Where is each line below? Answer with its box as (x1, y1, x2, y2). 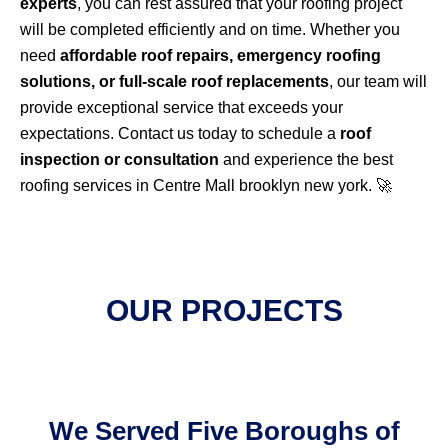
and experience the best (219, 151, 393, 169)
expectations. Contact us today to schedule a (20, 125, 340, 143)
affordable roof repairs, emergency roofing (60, 47, 381, 65)
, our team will (329, 73, 427, 91)
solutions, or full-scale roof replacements (20, 73, 329, 91)
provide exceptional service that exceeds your (20, 99, 343, 117)
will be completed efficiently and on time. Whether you (20, 21, 400, 39)
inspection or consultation (20, 151, 219, 169)
